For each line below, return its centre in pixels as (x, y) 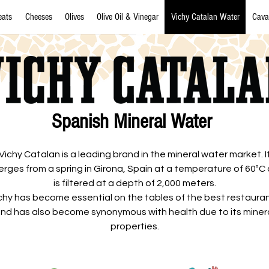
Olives (74, 17)
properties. (134, 226)
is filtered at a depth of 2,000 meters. (134, 183)
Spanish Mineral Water (132, 122)
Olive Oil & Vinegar (127, 17)
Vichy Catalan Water (205, 17)
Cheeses (38, 17)
